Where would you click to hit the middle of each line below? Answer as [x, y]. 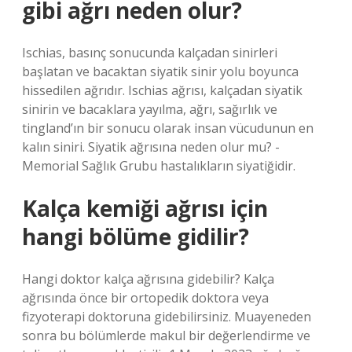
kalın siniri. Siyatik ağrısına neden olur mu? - [151, 147]
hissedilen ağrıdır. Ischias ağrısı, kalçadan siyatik [162, 90]
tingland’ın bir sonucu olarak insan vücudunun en [168, 128]
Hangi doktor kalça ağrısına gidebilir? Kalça [148, 279]
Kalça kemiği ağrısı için [145, 208]
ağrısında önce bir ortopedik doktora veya [145, 298]
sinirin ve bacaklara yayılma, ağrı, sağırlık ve [150, 109]
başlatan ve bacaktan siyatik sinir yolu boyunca [160, 71]
